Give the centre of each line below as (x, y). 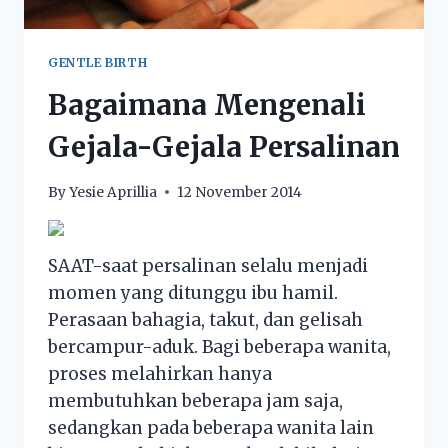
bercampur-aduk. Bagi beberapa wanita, (219, 346)
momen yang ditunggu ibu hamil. (193, 292)
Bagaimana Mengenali (207, 104)
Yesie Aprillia (113, 192)
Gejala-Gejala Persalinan (224, 146)
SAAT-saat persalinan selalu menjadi (208, 265)
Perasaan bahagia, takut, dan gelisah (205, 319)
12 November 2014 (240, 192)
